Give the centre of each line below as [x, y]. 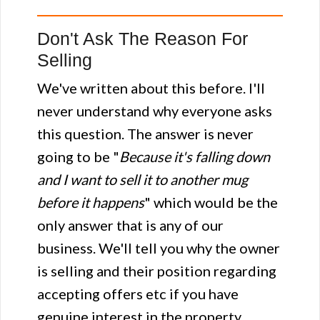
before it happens [91, 202]
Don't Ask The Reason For [142, 39]
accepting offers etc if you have [138, 294]
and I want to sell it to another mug [142, 179]
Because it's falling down [195, 156]
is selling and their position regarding [157, 271]
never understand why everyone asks [155, 111]
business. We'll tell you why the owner [159, 248]
